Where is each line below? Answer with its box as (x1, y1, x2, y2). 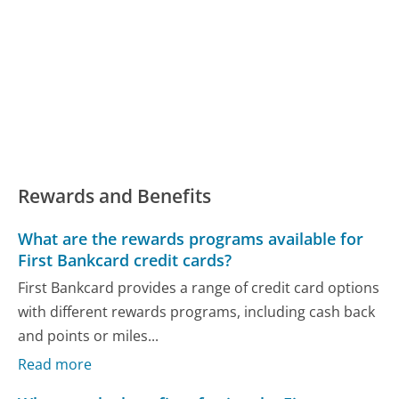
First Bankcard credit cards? (18, 248, 232, 271)
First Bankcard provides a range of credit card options (18, 277, 380, 297)
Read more (18, 354, 93, 375)
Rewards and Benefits (18, 183, 212, 209)
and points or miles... (18, 325, 159, 346)
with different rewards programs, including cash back (18, 301, 376, 322)
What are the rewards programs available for (18, 227, 364, 249)
